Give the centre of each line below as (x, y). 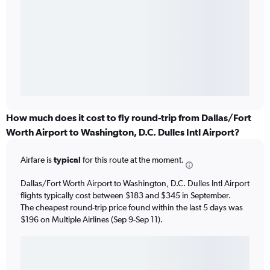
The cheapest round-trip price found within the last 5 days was (132, 207)
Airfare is (37, 160)
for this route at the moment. (132, 160)
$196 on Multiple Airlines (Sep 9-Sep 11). (92, 219)
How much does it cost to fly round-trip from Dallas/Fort (129, 118)
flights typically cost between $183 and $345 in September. (126, 195)
